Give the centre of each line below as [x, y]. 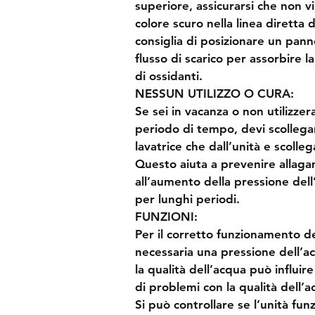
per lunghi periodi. [187, 199]
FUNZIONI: [166, 216]
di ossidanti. [169, 76]
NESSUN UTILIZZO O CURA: [214, 93]
